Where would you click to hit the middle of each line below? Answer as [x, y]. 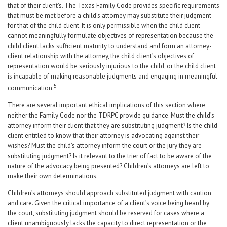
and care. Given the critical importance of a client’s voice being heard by [108, 203]
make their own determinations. [53, 176]
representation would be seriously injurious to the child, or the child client [112, 66]
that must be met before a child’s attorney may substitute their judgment [109, 16]
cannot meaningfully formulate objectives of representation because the [110, 36]
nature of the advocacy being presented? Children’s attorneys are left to [108, 166]
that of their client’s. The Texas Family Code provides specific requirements [113, 6]
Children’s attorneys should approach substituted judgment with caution [109, 193]
